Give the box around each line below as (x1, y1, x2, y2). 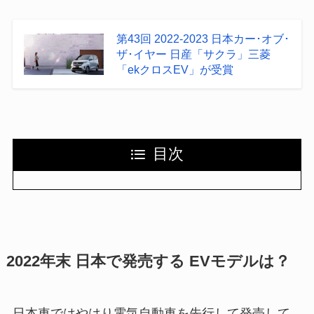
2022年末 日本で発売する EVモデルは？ (6, 252, 290, 270)
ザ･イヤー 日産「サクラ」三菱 (116, 48, 271, 61)
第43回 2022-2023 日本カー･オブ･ (116, 32, 289, 46)
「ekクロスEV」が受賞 (116, 63, 233, 76)
